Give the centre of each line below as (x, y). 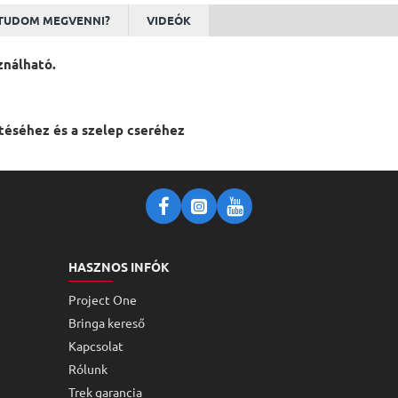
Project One (102, 299)
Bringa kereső (106, 322)
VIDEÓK (169, 20)
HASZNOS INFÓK (119, 267)
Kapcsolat (96, 346)
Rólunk (88, 369)
